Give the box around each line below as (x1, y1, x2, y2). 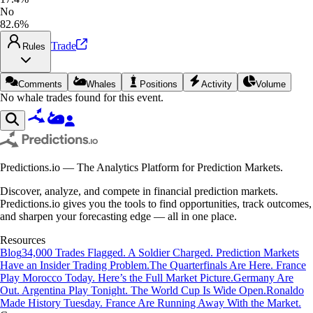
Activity (201, 78, 232, 89)
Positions (140, 78, 177, 89)
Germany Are (233, 271, 293, 284)
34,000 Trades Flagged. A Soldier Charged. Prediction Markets (22, 246, 299, 259)
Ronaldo (266, 284, 304, 296)
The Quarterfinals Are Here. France (150, 259, 306, 271)
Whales (86, 78, 116, 89)
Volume (256, 78, 286, 89)
